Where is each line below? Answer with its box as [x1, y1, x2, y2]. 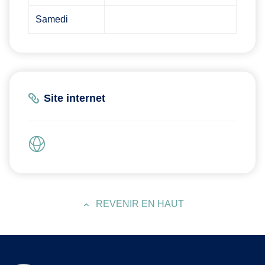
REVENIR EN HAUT [95, 198, 184, 209]
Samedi [35, 14, 69, 24]
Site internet [44, 92, 105, 104]
